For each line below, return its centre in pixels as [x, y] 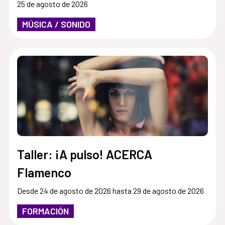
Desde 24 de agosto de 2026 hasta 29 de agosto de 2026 [110, 191]
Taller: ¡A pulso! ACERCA [84, 154]
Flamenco [44, 173]
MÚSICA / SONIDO [56, 24]
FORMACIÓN [45, 211]
